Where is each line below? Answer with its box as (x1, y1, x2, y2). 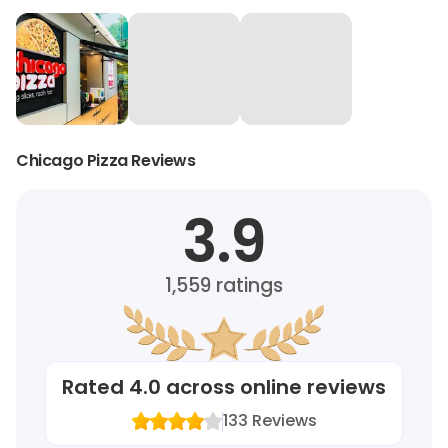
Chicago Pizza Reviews (16, 148, 196, 172)
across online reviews (161, 372, 386, 401)
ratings (210, 271, 283, 299)
